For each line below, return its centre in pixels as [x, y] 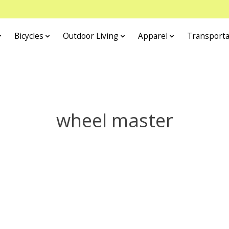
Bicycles [29, 36]
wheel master [114, 120]
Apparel [153, 36]
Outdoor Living [91, 36]
